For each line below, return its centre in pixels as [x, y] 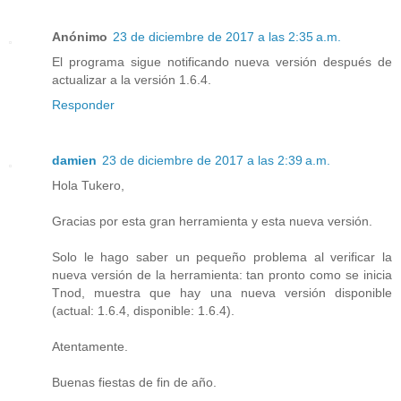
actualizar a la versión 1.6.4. [132, 80]
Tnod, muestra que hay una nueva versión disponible [222, 293]
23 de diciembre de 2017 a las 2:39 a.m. [216, 161]
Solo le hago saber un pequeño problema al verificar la [222, 257]
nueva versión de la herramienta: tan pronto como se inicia [222, 275]
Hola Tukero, [88, 186]
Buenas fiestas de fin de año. [134, 383]
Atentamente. [90, 347]
